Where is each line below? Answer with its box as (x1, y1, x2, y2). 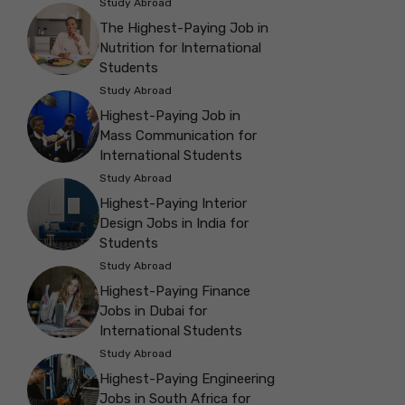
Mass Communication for (99, 127, 257, 145)
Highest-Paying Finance (99, 283, 250, 300)
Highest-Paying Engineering (99, 371, 275, 388)
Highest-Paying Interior (99, 195, 247, 212)
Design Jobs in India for (99, 215, 249, 232)
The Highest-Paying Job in (99, 20, 268, 37)
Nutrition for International (99, 40, 261, 57)
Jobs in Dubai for (99, 303, 207, 320)
